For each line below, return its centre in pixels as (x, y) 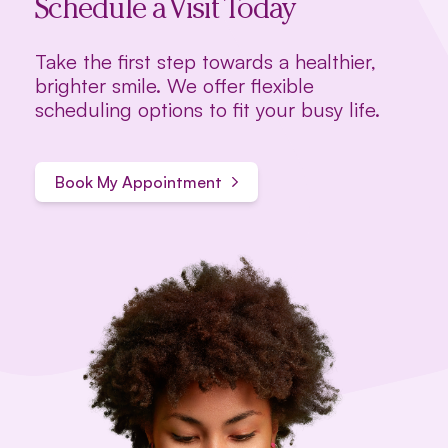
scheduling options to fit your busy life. (207, 109)
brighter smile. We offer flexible (174, 85)
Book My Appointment (138, 181)
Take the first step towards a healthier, (205, 61)
